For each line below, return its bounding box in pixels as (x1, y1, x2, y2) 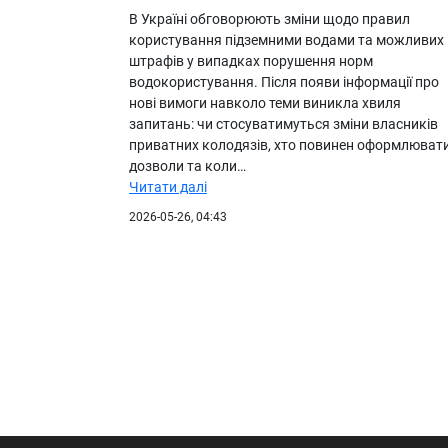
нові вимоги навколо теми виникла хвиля (129, 94, 401, 111)
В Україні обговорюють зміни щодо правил (129, 10, 410, 27)
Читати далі (129, 178, 207, 195)
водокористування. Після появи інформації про (129, 73, 439, 90)
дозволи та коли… (129, 157, 246, 174)
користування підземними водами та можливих (129, 31, 444, 48)
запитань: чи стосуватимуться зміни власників (129, 115, 438, 132)
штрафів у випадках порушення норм (129, 52, 373, 69)
